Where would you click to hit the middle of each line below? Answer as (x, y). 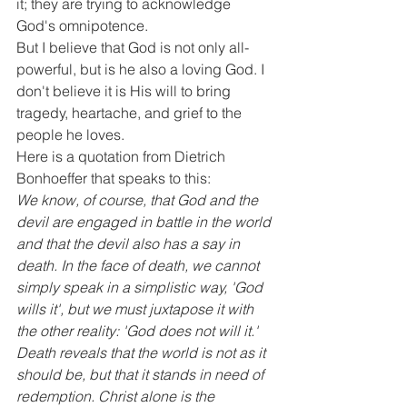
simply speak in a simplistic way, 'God (141, 287)
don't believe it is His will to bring (125, 91)
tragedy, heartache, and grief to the (131, 113)
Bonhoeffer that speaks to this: (114, 178)
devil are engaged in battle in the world (145, 222)
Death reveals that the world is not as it (143, 352)
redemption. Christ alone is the (117, 396)
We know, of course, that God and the (139, 200)
